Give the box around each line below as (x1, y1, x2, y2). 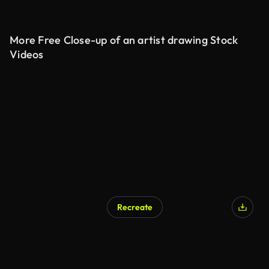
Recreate (116, 202, 153, 213)
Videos (10, 47, 44, 61)
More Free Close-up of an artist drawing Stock (10, 33, 238, 47)
